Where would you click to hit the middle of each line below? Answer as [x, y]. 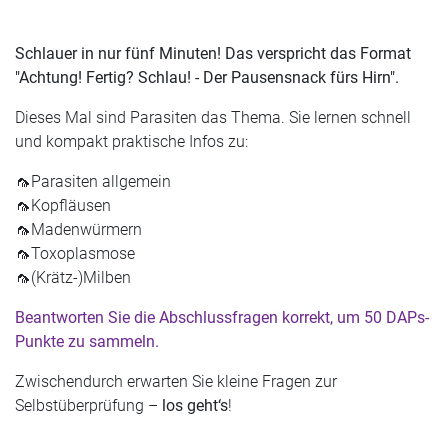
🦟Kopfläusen [63, 206]
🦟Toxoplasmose [75, 254]
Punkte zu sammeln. [87, 342]
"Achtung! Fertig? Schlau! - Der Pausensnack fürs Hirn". [207, 78]
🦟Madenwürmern [78, 230]
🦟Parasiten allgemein [93, 182]
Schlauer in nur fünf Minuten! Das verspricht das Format [213, 54]
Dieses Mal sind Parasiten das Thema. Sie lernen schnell [213, 118]
